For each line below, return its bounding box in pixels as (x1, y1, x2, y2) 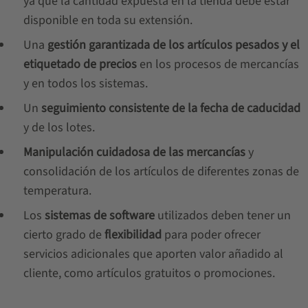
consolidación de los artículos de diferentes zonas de (23, 163, 299, 180)
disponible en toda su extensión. (23, 12, 192, 29)
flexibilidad (104, 226, 162, 243)
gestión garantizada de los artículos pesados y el (47, 36, 300, 54)
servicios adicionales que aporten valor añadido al (23, 245, 283, 263)
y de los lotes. (23, 119, 95, 136)
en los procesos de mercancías (136, 56, 299, 73)
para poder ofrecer (161, 226, 261, 243)
